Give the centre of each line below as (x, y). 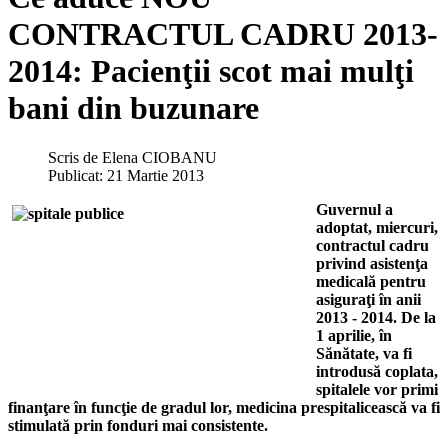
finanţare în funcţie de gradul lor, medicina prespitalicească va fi (224, 407)
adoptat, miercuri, (377, 227)
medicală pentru (371, 281)
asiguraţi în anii (368, 299)
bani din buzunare (133, 108)
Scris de (75, 157)
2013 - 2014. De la (376, 317)
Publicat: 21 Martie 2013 (126, 175)
